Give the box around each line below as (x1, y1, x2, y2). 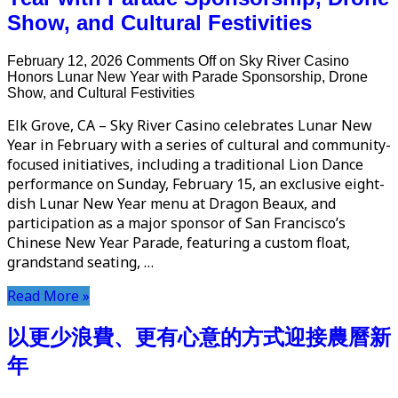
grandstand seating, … (7, 251, 154, 272)
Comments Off (126, 52, 216, 68)
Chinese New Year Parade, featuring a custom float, (7, 232, 350, 252)
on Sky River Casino (216, 52, 349, 68)
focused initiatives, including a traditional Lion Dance (7, 154, 363, 174)
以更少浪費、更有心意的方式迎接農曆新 (7, 324, 391, 349)
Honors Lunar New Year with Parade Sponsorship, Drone (7, 68, 368, 84)
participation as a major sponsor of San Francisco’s (7, 212, 346, 233)
